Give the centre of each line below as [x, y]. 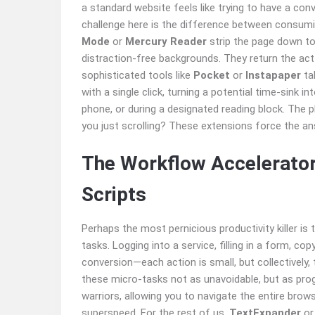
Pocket [212, 76]
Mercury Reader [166, 42]
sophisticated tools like [137, 76]
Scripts [114, 195]
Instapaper [273, 76]
